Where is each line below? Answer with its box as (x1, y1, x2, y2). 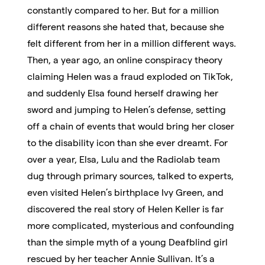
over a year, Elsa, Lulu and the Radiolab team (27, 154, 221, 164)
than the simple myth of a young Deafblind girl (27, 237, 228, 247)
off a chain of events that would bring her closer (27, 121, 235, 131)
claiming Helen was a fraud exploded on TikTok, (27, 71, 234, 82)
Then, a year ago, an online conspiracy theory (27, 54, 223, 65)
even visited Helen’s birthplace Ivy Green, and (27, 187, 224, 198)
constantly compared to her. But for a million (27, 5, 219, 15)
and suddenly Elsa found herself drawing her (27, 88, 219, 98)
